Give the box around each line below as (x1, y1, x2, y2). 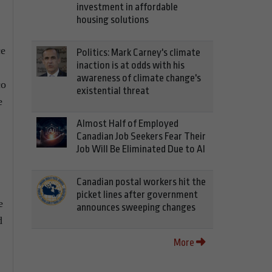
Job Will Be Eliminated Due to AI (76, 143, 205, 155)
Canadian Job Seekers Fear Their (76, 131, 206, 142)
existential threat (76, 85, 149, 97)
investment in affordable (76, 1, 178, 13)
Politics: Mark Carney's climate (76, 47, 200, 58)
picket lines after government (76, 189, 198, 200)
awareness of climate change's (76, 72, 201, 84)
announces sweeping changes (76, 202, 195, 213)
